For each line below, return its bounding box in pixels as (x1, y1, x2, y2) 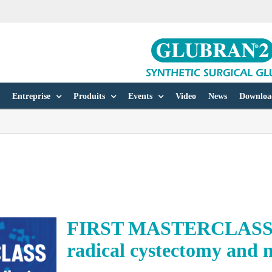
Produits (73, 92, 105, 101)
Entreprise (12, 92, 50, 101)
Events (128, 92, 152, 101)
